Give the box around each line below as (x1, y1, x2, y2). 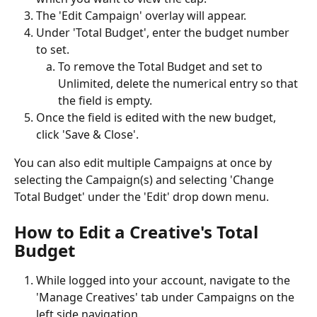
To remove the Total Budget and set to (58, 59, 265, 75)
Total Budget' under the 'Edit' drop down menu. (14, 189, 269, 205)
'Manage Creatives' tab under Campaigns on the (36, 289, 297, 305)
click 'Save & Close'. (36, 127, 139, 143)
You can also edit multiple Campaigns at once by (14, 155, 275, 171)
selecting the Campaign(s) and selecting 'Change (14, 172, 277, 188)
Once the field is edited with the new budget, (36, 110, 279, 126)
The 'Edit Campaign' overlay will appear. (36, 7, 249, 23)
